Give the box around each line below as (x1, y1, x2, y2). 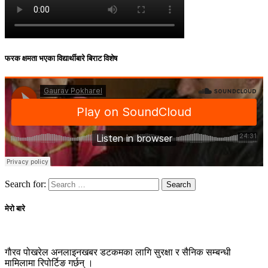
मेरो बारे (5, 204, 25, 214)
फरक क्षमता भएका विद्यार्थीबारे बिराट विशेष (5, 53, 117, 63)
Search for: (5, 178, 46, 189)
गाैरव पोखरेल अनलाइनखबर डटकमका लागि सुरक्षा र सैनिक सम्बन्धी (5, 247, 231, 258)
